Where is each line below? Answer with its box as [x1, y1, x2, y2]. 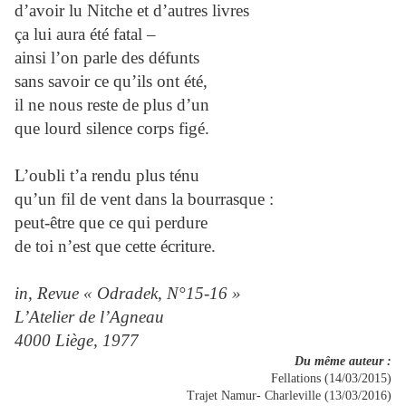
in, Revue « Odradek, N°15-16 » [14, 284, 241, 304]
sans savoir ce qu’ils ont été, [14, 72, 208, 92]
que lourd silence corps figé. [14, 119, 209, 139]
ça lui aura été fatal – [14, 24, 156, 44]
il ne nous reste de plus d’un [14, 95, 209, 115]
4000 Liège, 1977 [14, 331, 139, 351]
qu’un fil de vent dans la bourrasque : [14, 189, 274, 209]
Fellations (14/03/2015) [271, 372, 391, 386]
